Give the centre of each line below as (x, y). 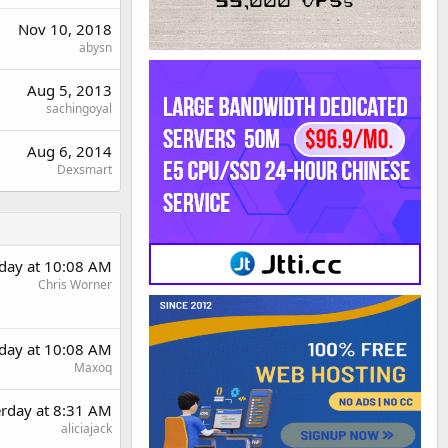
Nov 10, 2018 (65, 29)
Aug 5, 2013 (69, 90)
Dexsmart (84, 169)
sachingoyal (79, 108)
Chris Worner (75, 284)
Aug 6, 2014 (69, 151)
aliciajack (86, 428)
